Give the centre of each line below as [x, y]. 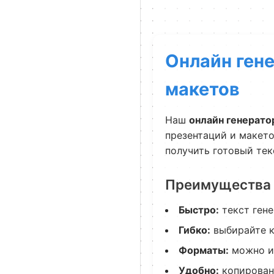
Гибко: [194, 230]
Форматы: [204, 250]
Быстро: [199, 210]
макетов [202, 89]
